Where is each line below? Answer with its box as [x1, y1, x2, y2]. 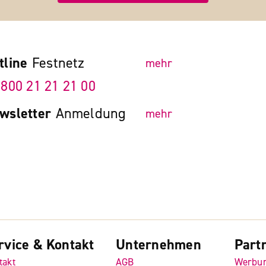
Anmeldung [55, 104, 126, 123]
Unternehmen [116, 235, 201, 254]
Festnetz [31, 53, 85, 72]
